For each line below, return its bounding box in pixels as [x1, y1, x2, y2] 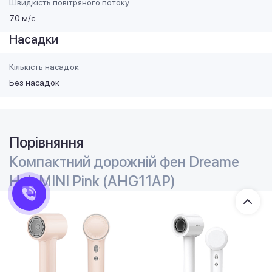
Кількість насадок [9, 62, 79, 72]
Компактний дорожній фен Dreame [9, 153, 239, 171]
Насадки [9, 32, 58, 47]
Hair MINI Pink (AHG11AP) [9, 172, 175, 191]
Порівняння [9, 134, 84, 152]
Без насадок [9, 78, 59, 88]
